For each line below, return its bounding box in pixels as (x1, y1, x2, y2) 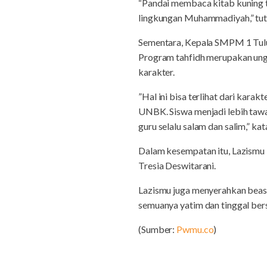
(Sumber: (138, 223, 177, 235)
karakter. (138, 66, 175, 77)
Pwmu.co (176, 223, 214, 235)
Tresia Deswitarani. (138, 160, 216, 171)
